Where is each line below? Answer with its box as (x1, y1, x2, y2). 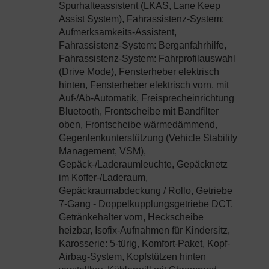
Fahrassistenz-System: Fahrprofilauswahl (59, 53, 235, 64)
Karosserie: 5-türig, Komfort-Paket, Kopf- (59, 238, 230, 249)
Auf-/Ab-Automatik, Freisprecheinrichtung (59, 93, 234, 104)
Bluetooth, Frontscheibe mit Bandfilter (59, 106, 219, 117)
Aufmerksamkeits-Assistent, (59, 27, 177, 38)
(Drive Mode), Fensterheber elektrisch (59, 67, 219, 77)
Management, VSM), (59, 146, 146, 157)
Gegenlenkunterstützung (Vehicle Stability (59, 133, 237, 144)
